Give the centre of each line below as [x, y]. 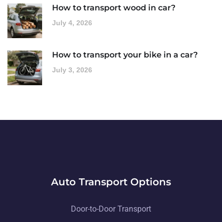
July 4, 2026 [72, 23]
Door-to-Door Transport [111, 209]
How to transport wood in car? [114, 7]
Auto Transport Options [111, 182]
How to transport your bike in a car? [125, 55]
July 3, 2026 [72, 70]
